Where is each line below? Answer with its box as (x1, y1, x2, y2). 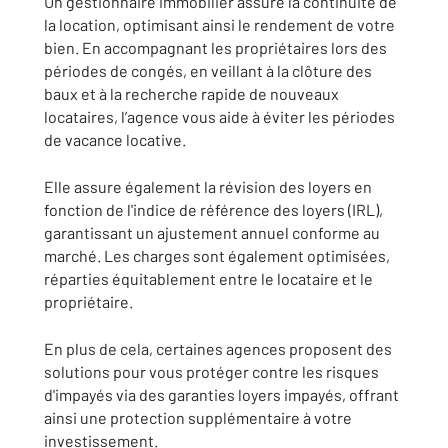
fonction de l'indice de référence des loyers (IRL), (44, 200, 383, 219)
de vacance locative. (44, 130, 186, 149)
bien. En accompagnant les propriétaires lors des (44, 38, 387, 57)
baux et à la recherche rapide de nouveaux (44, 84, 339, 103)
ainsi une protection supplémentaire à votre (44, 408, 352, 427)
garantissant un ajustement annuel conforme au (44, 223, 380, 242)
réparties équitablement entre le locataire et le (44, 269, 373, 288)
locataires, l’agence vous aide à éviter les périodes (44, 107, 395, 126)
